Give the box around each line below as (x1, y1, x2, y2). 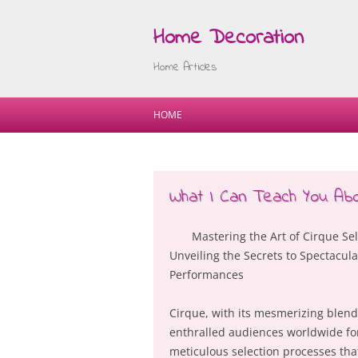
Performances (169, 267, 244, 282)
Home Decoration (153, 23, 304, 54)
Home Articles (153, 59, 217, 76)
